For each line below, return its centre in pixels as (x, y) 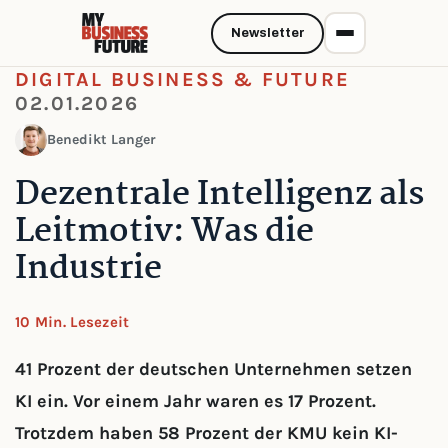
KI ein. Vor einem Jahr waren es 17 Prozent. (195, 401)
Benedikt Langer (101, 139)
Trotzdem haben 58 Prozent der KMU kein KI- (206, 433)
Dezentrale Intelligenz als (219, 195)
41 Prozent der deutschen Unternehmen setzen (213, 369)
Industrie (88, 269)
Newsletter (267, 33)
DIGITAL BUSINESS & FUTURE (182, 79)
